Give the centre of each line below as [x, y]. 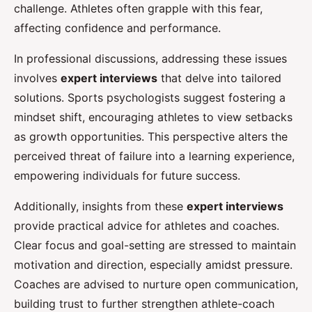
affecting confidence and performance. [117, 28]
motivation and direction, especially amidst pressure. [153, 265]
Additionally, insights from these [100, 206]
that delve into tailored [219, 78]
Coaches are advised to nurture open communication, [156, 284]
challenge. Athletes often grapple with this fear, [138, 9]
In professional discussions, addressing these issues [150, 59]
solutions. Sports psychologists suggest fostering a [150, 98]
